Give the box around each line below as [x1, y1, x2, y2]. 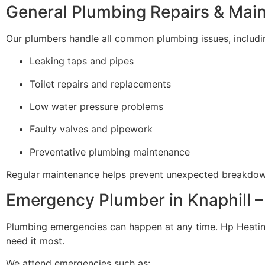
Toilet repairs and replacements [30, 77, 171, 90]
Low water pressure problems [30, 101, 163, 113]
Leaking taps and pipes [30, 55, 134, 67]
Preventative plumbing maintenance [30, 146, 190, 158]
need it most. [6, 234, 64, 247]
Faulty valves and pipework [30, 123, 153, 135]
